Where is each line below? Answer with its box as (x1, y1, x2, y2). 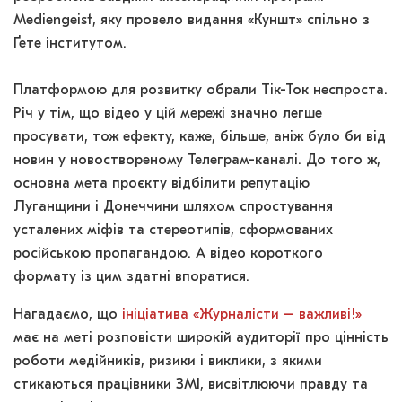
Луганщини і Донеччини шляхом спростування (13, 200, 333, 215)
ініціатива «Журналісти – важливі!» (122, 308, 362, 323)
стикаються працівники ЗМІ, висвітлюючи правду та (13, 378, 368, 393)
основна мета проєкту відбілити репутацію (13, 177, 310, 192)
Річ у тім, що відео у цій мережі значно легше (13, 107, 322, 122)
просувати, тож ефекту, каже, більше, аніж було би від (13, 130, 386, 145)
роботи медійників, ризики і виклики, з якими (13, 354, 322, 370)
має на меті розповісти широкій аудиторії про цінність (13, 331, 389, 346)
